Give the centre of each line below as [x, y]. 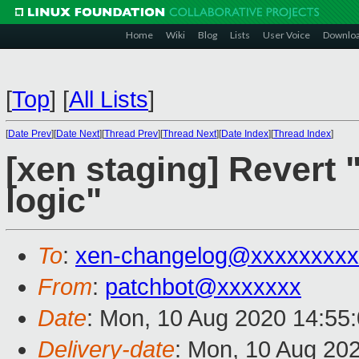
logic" [54, 201]
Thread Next [190, 134]
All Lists [109, 99]
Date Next [78, 134]
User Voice [286, 35]
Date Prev [30, 134]
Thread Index [302, 134]
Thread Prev [131, 134]
